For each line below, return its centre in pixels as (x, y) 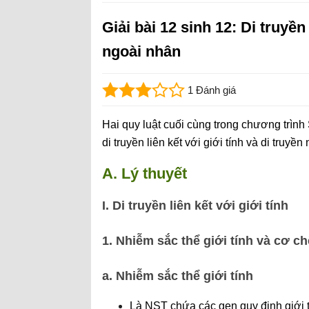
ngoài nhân (141, 51)
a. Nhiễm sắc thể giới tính (178, 276)
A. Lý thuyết (144, 173)
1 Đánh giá (212, 90)
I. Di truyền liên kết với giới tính (195, 206)
